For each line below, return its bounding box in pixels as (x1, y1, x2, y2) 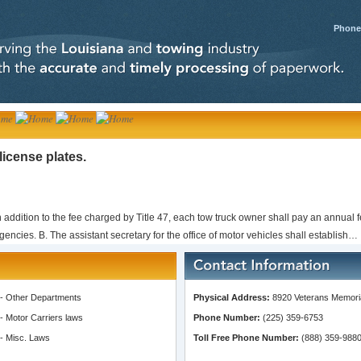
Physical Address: (193, 293, 270, 302)
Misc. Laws (6, 333, 50, 342)
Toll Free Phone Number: (193, 333, 299, 342)
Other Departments (6, 293, 81, 302)
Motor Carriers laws (6, 313, 83, 322)
